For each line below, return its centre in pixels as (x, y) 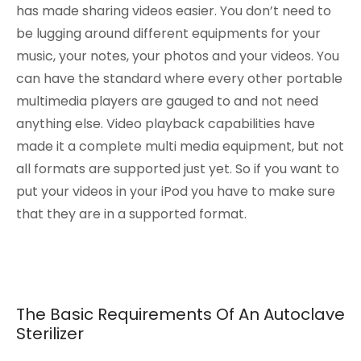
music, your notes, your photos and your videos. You (178, 56)
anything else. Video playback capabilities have (166, 123)
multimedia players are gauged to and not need (167, 101)
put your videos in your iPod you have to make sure (176, 191)
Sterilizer (50, 333)
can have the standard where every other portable (179, 78)
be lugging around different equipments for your (168, 33)
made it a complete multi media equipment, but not (180, 146)
